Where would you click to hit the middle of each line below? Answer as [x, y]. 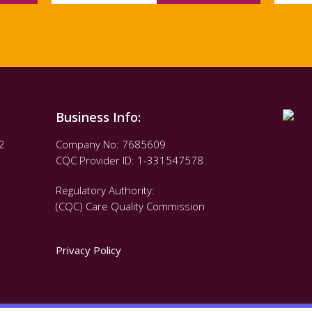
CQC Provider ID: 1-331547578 [129, 160]
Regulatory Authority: [105, 190]
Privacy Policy [89, 250]
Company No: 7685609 [110, 144]
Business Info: [98, 117]
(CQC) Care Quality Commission [130, 206]
